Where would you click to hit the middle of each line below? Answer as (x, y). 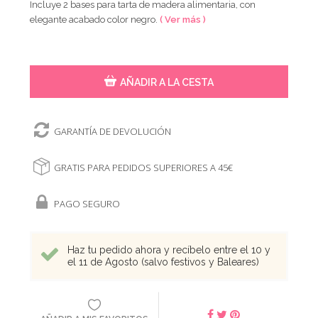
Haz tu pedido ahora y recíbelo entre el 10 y (169, 250)
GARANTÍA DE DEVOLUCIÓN (113, 131)
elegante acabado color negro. (95, 19)
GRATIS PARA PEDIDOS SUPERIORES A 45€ (144, 167)
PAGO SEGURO (87, 203)
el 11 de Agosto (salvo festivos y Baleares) (164, 262)
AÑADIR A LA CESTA (166, 82)
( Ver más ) (183, 19)
